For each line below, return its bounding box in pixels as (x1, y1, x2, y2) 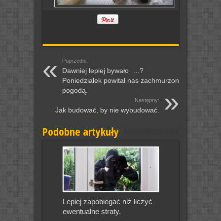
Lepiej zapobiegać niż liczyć (62, 197, 152, 206)
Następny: (134, 97, 159, 104)
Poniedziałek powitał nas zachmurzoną (62, 76, 183, 85)
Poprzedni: (62, 58, 88, 64)
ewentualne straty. (62, 207, 121, 216)
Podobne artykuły (42, 124, 119, 139)
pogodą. (62, 86, 88, 95)
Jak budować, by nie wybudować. (55, 106, 159, 114)
